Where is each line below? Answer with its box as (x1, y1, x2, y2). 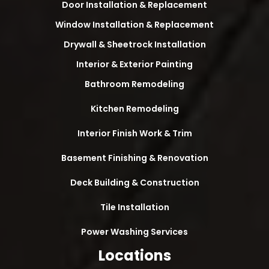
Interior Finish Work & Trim (77, 127, 192, 140)
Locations (98, 246, 171, 266)
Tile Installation (100, 201, 169, 214)
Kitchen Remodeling (90, 103, 179, 115)
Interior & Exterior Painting (76, 58, 193, 71)
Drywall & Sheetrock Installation (63, 38, 206, 51)
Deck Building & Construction (70, 177, 199, 189)
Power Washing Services (81, 226, 188, 238)
